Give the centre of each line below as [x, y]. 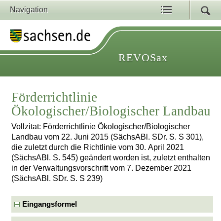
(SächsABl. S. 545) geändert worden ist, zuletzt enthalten [111, 158]
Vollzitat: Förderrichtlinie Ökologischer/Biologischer [101, 127]
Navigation [29, 10]
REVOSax [143, 57]
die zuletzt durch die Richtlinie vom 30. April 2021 [98, 147]
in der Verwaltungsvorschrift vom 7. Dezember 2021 [102, 168]
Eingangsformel [50, 204]
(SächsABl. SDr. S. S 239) [57, 179]
